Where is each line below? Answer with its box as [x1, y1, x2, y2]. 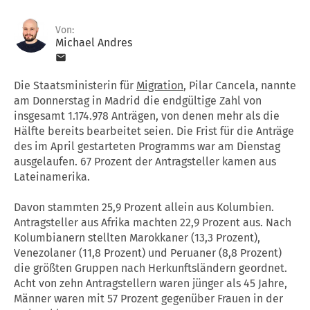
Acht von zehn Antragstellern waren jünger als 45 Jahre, [14, 276, 287, 290]
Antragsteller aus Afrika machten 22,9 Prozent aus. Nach [14, 215, 291, 229]
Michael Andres [55, 35, 132, 49]
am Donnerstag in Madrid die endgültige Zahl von [14, 93, 262, 107]
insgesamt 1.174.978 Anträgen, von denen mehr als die [14, 109, 280, 122]
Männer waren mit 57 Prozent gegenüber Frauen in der [14, 291, 283, 305]
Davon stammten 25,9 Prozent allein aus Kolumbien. [14, 200, 274, 214]
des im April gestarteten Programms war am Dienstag [14, 139, 280, 153]
